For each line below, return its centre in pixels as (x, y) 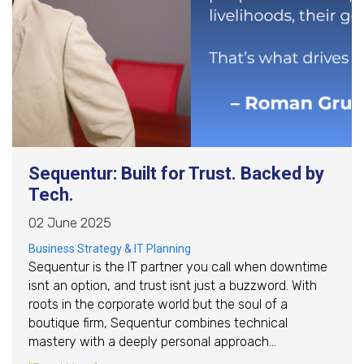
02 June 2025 (70, 222)
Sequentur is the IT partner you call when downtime (178, 266)
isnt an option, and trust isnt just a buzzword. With (173, 285)
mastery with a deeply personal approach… (152, 341)
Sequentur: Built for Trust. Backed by (176, 173)
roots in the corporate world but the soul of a (158, 304)
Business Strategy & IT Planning (110, 248)
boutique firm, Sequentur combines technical (158, 323)
